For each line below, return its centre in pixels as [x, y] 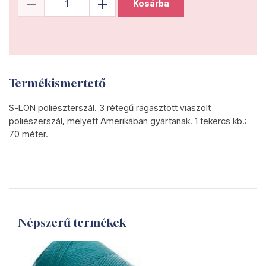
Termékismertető [57, 83]
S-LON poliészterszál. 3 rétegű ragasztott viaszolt [110, 108]
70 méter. [28, 134]
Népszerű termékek [72, 222]
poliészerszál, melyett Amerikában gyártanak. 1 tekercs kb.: [128, 121]
